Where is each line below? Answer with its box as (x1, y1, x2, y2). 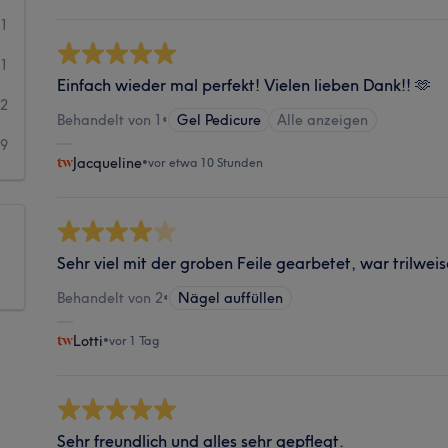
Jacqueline (73, 153, 143, 172)
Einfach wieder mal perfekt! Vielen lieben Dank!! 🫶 (57, 74, 432, 95)
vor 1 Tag (109, 332, 161, 348)
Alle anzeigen (277, 110, 369, 129)
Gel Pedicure (177, 110, 262, 129)
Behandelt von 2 (57, 288, 164, 307)
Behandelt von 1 (57, 110, 163, 129)
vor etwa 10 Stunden (148, 154, 264, 170)
